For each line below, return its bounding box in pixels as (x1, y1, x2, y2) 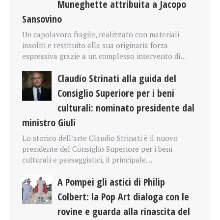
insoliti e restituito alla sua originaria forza (22, 40, 168, 51)
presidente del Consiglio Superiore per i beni (22, 144, 172, 154)
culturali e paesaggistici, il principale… (22, 155, 152, 165)
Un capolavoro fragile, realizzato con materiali (22, 29, 179, 40)
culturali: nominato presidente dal (57, 101, 194, 115)
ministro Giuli (22, 116, 76, 130)
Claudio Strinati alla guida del (57, 72, 176, 85)
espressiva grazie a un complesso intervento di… (22, 51, 187, 61)
